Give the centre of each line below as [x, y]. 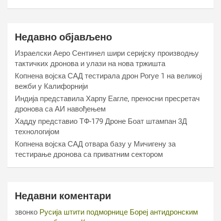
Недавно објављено [63, 37]
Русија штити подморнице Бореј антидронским [119, 212]
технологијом [37, 132]
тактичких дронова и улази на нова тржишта [90, 64]
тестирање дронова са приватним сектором [89, 154]
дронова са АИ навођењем [60, 109]
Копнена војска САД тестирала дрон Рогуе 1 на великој [108, 76]
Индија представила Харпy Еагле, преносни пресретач [107, 99]
